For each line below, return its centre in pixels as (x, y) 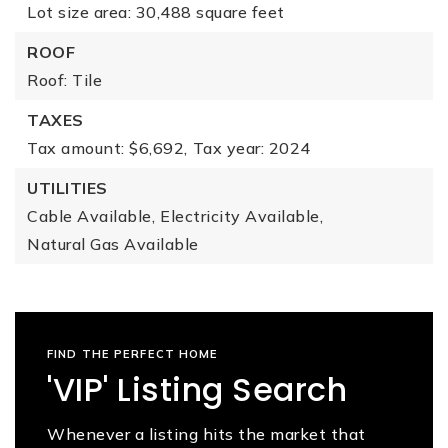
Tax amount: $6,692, (107, 148)
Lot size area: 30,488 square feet (156, 12)
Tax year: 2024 (251, 148)
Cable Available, (91, 216)
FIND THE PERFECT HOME (133, 354)
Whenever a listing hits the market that (206, 434)
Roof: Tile (64, 80)
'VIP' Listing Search (197, 389)
